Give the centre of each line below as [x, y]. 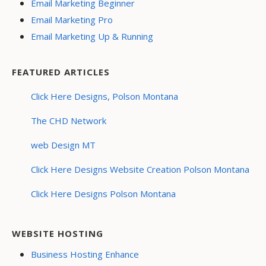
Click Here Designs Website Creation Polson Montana [140, 170]
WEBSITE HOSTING [58, 234]
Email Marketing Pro [72, 20]
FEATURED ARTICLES [61, 72]
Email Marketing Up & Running [92, 37]
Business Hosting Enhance [85, 254]
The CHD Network [69, 121]
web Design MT [63, 145]
